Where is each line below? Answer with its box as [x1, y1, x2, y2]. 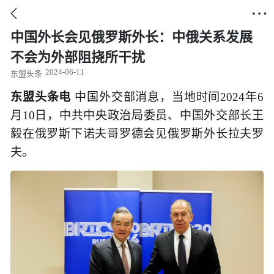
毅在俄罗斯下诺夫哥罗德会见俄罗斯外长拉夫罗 [10, 127, 264, 140]
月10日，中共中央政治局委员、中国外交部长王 [10, 109, 264, 122]
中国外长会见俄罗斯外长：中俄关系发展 [10, 29, 253, 45]
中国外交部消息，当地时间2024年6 [71, 91, 264, 103]
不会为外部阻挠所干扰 [10, 50, 145, 65]
